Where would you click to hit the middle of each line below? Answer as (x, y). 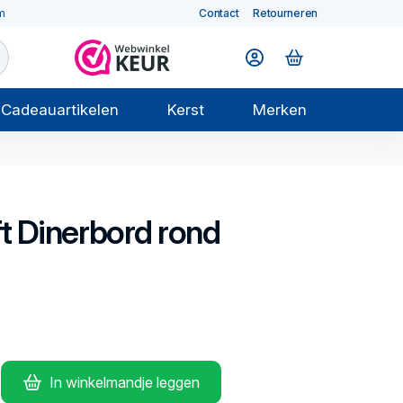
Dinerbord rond (116, 232)
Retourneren (285, 13)
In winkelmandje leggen (125, 382)
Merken (279, 110)
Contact (219, 13)
